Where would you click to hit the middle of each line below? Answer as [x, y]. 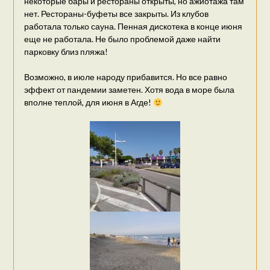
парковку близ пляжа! [66, 52]
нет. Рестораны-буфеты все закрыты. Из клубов [116, 14]
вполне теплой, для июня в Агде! [88, 102]
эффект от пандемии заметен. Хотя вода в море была [129, 90]
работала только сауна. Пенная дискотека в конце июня [133, 27]
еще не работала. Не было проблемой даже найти [122, 39]
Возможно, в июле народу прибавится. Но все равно [125, 77]
